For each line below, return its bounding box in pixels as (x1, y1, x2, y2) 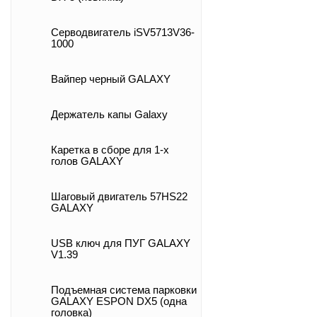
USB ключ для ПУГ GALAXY (51, 238, 190, 249)
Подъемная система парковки (51, 284, 197, 296)
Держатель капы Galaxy (51, 109, 168, 120)
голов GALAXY (51, 156, 123, 167)
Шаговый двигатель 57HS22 (51, 191, 188, 202)
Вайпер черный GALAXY (51, 74, 171, 85)
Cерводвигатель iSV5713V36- (51, 27, 195, 38)
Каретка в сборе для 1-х (51, 144, 169, 156)
